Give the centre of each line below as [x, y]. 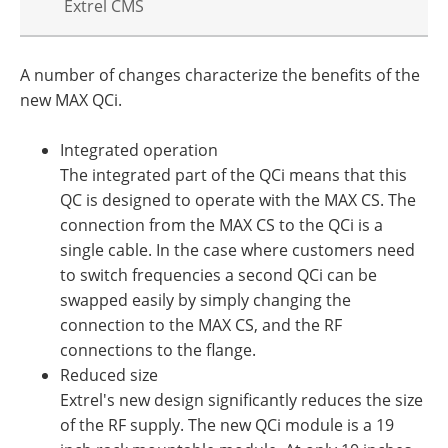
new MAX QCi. [71, 99]
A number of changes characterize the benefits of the [220, 74]
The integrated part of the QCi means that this [233, 174]
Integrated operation [139, 149]
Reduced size [109, 374]
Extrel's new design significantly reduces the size [241, 399]
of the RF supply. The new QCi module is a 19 [227, 424]
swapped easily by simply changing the [205, 299]
